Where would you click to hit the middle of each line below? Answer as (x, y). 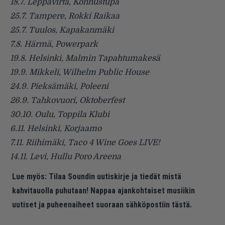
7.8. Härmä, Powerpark (54, 44)
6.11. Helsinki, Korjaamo (56, 129)
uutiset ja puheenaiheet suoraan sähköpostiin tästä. (102, 205)
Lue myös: (29, 177)
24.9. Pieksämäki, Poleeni (59, 87)
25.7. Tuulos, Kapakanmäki (62, 30)
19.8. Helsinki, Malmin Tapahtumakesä (85, 59)
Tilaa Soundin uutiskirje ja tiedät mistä (115, 177)
